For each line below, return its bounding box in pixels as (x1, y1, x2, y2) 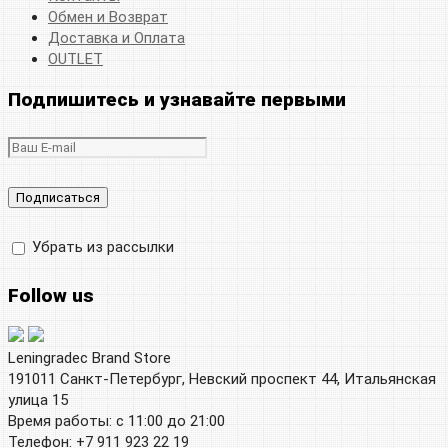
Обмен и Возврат (48, 7, 168, 26)
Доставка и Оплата (48, 28, 185, 47)
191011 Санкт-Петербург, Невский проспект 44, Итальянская (8, 369, 436, 388)
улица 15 (8, 390, 68, 409)
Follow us (8, 283, 94, 307)
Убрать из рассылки (28, 238, 174, 257)
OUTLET (48, 49, 103, 68)
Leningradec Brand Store (8, 348, 171, 367)
